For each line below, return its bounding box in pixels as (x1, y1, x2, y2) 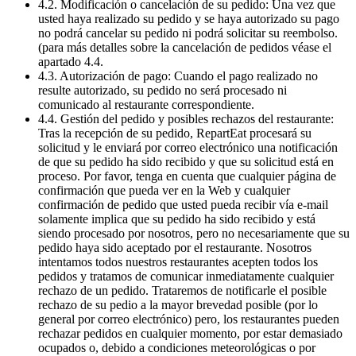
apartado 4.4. (38, 55, 106, 69)
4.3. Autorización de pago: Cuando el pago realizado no (38, 69, 318, 83)
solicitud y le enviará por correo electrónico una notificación (38, 141, 338, 155)
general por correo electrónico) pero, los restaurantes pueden (38, 312, 339, 327)
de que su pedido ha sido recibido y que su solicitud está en (38, 155, 334, 169)
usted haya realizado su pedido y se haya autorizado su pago (38, 12, 339, 26)
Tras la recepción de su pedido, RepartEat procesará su (38, 126, 311, 141)
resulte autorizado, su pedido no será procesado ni (38, 83, 287, 98)
